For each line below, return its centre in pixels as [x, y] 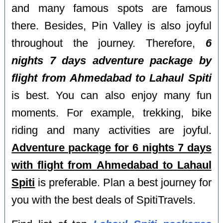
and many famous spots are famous [111, 9]
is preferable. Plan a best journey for [123, 183]
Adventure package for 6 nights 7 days [111, 148]
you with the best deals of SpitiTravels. [104, 200]
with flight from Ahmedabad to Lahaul [111, 166]
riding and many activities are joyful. [111, 131]
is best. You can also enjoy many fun [111, 96]
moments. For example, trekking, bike [111, 113]
